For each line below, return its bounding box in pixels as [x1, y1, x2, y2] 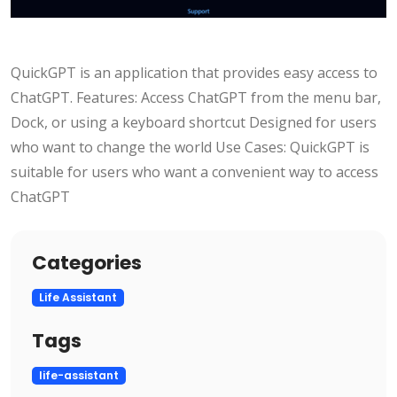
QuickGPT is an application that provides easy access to [11, 63, 378, 83]
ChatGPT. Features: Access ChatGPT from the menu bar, [11, 88, 381, 108]
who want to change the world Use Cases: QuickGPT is [11, 137, 370, 158]
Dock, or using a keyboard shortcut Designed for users [11, 113, 377, 133]
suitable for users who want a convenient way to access [11, 162, 378, 183]
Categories [32, 249, 142, 277]
